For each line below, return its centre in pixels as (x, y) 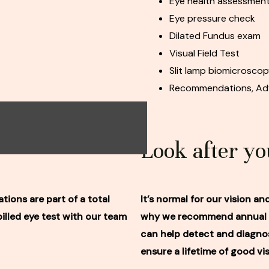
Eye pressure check (212, 19)
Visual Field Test (204, 53)
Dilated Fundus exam (215, 36)
